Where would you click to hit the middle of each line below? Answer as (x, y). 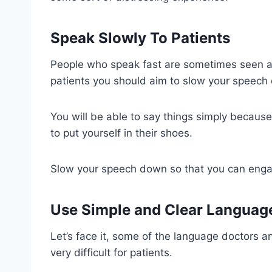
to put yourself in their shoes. (123, 133)
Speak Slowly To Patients (140, 38)
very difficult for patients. (113, 253)
